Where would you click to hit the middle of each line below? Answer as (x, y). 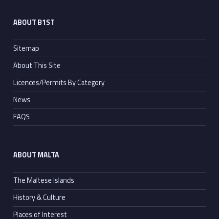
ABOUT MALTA (36, 155)
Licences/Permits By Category (59, 82)
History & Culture (39, 198)
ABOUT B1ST (34, 23)
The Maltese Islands (44, 181)
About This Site (37, 65)
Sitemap (26, 48)
